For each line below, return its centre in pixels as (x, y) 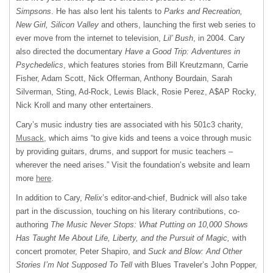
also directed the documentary (70, 51)
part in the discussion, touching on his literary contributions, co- (128, 211)
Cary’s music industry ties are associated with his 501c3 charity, (129, 124)
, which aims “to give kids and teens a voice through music (148, 138)
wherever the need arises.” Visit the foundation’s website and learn (133, 165)
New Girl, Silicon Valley (57, 24)
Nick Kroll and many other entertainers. (85, 105)
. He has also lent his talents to (108, 11)
